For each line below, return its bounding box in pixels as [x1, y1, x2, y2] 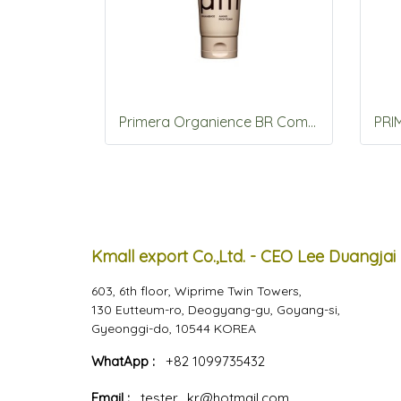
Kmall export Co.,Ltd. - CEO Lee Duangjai [91, 246, 396, 267]
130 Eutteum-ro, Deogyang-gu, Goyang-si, [91, 302, 340, 318]
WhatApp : [91, 353, 166, 370]
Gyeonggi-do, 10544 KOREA [91, 320, 256, 337]
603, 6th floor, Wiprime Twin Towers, [91, 283, 302, 299]
